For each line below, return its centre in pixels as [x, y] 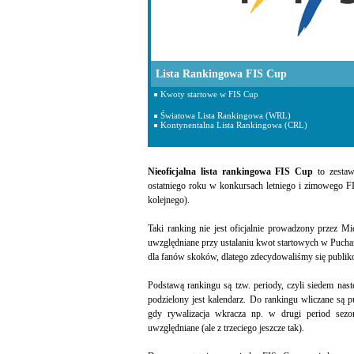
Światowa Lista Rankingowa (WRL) [226, 115]
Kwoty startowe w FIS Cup [209, 94]
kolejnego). [169, 200]
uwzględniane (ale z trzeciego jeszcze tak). [226, 328]
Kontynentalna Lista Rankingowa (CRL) [234, 125]
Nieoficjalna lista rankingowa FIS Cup [231, 171]
